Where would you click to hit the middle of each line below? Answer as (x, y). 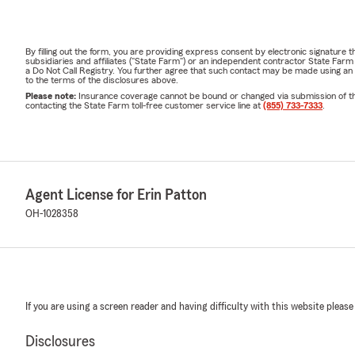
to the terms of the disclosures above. (102, 80)
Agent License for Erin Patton (116, 195)
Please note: (52, 95)
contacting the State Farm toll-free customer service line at (144, 105)
